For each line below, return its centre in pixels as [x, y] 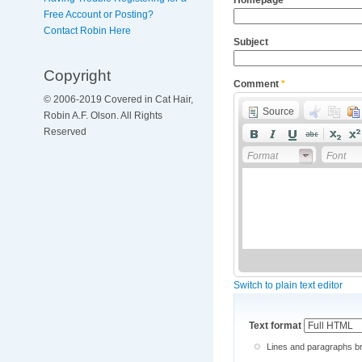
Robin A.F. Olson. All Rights [103, 116]
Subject [250, 42]
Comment [257, 84]
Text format [276, 326]
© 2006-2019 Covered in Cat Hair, [118, 100]
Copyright [77, 75]
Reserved [65, 132]
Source [278, 111]
